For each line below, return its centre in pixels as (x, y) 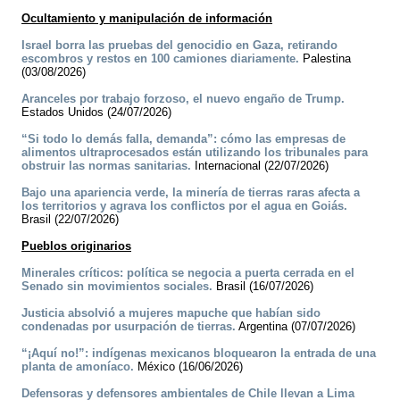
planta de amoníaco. (78, 367)
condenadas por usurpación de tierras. (129, 327)
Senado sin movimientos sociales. (117, 287)
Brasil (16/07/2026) (263, 287)
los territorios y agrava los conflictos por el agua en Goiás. (184, 206)
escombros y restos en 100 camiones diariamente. (160, 59)
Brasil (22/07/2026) (70, 220)
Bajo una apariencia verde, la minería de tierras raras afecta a (191, 193)
